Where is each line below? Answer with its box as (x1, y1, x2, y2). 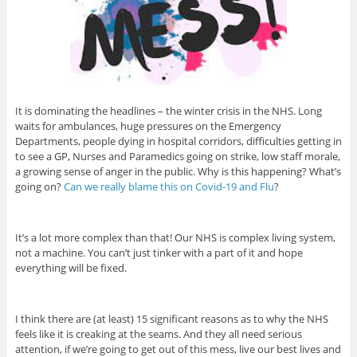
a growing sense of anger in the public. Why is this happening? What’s (14, 164, 341, 179)
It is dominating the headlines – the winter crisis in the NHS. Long (14, 104, 322, 119)
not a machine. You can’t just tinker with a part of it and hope (14, 245, 303, 261)
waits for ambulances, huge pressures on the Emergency (14, 119, 281, 134)
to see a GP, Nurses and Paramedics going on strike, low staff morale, (14, 149, 340, 164)
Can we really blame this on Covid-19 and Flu (63, 179, 274, 194)
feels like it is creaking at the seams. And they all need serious (14, 327, 302, 342)
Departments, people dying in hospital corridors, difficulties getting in (14, 134, 342, 149)
